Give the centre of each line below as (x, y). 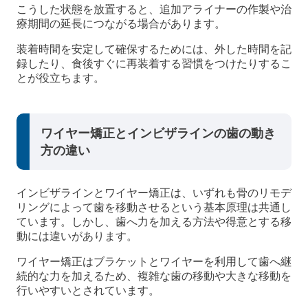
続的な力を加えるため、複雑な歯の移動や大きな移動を (154, 276)
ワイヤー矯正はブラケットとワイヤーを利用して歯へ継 (154, 262)
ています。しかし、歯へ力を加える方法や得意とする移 (154, 222)
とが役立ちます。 (60, 78)
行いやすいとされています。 (88, 291)
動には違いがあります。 (77, 236)
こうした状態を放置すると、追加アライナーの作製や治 (154, 10)
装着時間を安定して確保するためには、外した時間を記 (154, 49)
